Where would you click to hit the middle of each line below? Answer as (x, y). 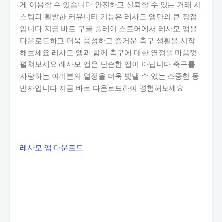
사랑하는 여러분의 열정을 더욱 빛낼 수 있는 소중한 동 (110, 76)
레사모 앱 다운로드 (52, 147)
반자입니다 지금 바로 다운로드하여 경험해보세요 (102, 88)
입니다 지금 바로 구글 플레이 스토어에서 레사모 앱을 (109, 28)
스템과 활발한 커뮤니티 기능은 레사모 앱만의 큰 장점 (109, 16)
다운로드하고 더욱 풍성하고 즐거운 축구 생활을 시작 (108, 40)
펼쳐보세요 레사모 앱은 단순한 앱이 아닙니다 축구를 (108, 64)
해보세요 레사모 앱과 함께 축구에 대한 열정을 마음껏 (109, 52)
